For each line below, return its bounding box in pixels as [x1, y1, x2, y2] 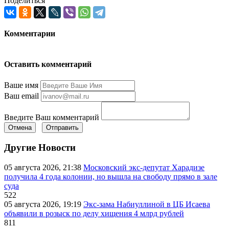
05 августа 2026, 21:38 [4, 163, 83, 172]
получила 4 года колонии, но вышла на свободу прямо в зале [4, 172, 217, 181]
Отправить [46, 123, 79, 131]
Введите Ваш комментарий [4, 112, 99, 122]
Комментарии [4, 29, 55, 38]
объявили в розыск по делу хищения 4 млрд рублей [4, 209, 184, 218]
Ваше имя [4, 80, 38, 89]
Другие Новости [4, 142, 76, 153]
